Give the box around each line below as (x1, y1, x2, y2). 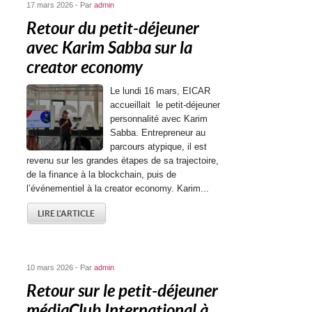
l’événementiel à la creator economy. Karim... (26, 183, 210, 194)
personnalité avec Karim (110, 114, 208, 124)
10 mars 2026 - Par (26, 263, 95, 272)
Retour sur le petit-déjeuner (26, 281, 219, 301)
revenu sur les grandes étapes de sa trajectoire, (26, 155, 219, 166)
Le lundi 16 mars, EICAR (110, 86, 211, 96)
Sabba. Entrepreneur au (110, 127, 206, 138)
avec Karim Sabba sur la (26, 38, 193, 58)
